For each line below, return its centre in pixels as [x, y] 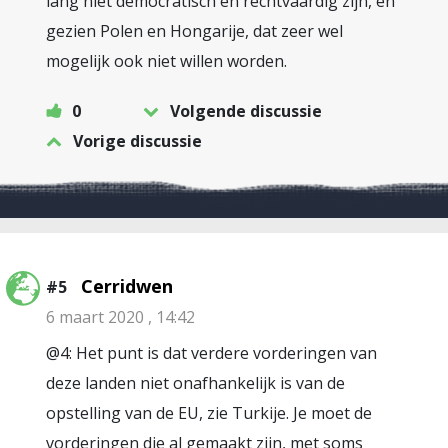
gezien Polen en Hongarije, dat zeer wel [194, 31]
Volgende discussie [246, 111]
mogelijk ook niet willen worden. [166, 61]
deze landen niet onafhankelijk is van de [195, 383]
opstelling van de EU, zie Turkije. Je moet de [209, 413]
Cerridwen [127, 286]
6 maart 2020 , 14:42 [120, 317]
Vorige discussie [137, 141]
